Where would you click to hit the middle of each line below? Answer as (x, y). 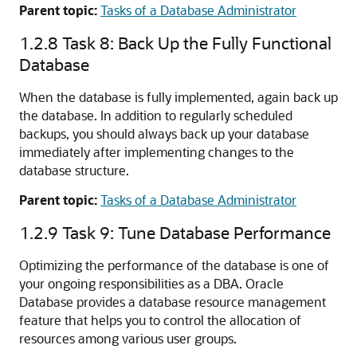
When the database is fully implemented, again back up (178, 97)
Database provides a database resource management (173, 302)
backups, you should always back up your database (164, 133)
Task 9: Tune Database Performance (196, 232)
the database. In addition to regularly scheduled (156, 115)
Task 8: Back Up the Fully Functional (197, 43)
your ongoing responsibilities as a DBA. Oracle (151, 283)
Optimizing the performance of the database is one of (174, 265)
